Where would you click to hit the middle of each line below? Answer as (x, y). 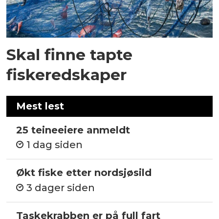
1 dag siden (55, 145)
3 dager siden (61, 187)
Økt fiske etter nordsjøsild (84, 173)
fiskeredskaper (67, 75)
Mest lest (40, 106)
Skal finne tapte (70, 55)
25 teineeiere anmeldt (73, 130)
